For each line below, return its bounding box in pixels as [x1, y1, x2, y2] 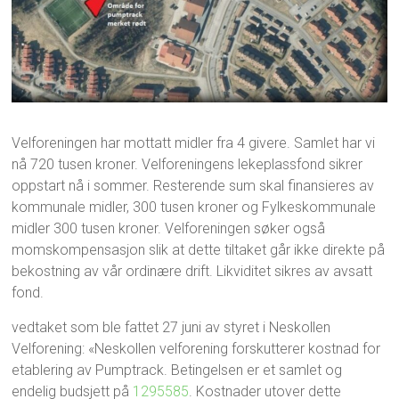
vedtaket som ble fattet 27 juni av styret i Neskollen [12, 319, 331, 337]
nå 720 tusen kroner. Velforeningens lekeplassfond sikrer [12, 156, 363, 174]
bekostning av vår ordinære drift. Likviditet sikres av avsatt [12, 263, 373, 281]
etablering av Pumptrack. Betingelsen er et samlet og [12, 362, 343, 379]
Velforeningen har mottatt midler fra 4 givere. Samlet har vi [12, 134, 376, 152]
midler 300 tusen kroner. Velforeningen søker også [12, 220, 326, 238]
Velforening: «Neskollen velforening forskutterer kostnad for [12, 340, 381, 358]
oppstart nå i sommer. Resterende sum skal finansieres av [12, 177, 375, 195]
